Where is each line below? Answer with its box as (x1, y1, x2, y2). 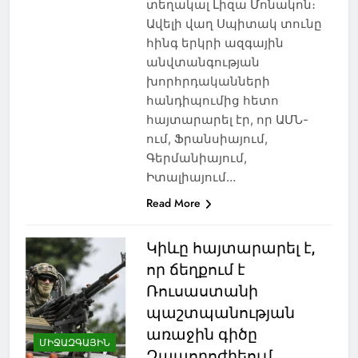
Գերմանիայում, (145, 149, 247, 165)
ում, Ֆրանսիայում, (145, 130, 268, 146)
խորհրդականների (145, 73, 270, 89)
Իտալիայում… (145, 169, 236, 185)
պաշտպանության (145, 303, 295, 322)
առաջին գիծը (145, 324, 257, 344)
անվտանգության (145, 54, 260, 70)
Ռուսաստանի (145, 281, 258, 300)
